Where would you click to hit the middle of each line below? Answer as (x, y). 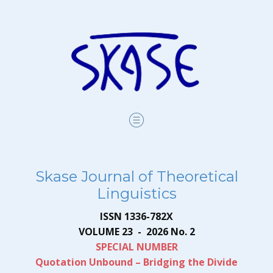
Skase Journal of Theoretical (136, 176)
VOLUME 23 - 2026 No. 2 (136, 232)
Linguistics (136, 193)
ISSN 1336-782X (136, 216)
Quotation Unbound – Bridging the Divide (136, 262)
